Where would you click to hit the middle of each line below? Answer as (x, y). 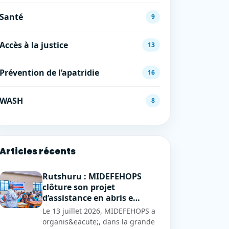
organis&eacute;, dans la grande (99, 222)
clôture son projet (79, 187)
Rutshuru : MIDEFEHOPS (92, 177)
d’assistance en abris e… (91, 198)
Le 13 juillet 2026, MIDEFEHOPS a (99, 211)
